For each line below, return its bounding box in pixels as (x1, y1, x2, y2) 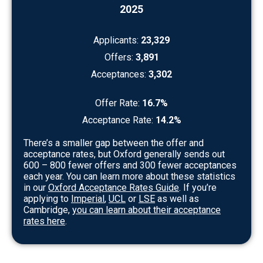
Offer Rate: (95, 97, 140, 109)
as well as (155, 193, 199, 204)
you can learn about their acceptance (72, 204, 221, 215)
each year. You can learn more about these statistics (23, 170, 235, 182)
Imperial (71, 193, 104, 204)
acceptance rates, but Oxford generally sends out (23, 148, 225, 160)
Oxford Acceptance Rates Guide (48, 181, 179, 193)
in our (23, 181, 48, 193)
